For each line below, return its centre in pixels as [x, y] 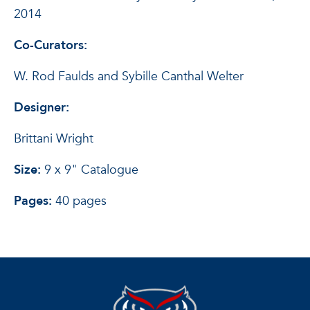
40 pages [81, 201]
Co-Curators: [51, 45]
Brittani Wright [54, 139]
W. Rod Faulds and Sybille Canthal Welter [129, 76]
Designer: [42, 108]
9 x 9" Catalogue [91, 170]
